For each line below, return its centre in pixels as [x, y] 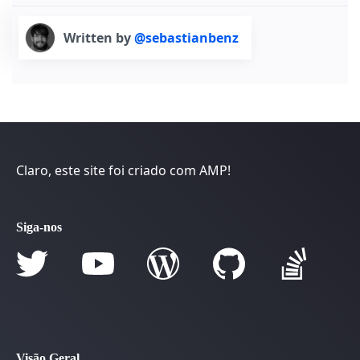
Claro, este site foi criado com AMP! [123, 171]
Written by [99, 38]
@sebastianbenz [186, 38]
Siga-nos [39, 227]
